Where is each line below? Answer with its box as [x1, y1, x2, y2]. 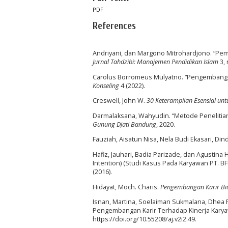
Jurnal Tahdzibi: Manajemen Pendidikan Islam [93, 58, 218, 67]
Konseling [93, 81, 119, 90]
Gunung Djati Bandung [93, 120, 156, 129]
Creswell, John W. [93, 96, 147, 105]
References [93, 20, 136, 32]
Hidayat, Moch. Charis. [93, 182, 160, 191]
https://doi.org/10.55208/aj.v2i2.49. [93, 215, 196, 224]
